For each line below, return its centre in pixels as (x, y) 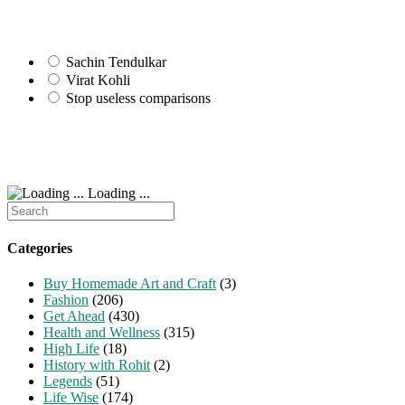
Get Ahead (74, 316)
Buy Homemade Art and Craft (130, 283)
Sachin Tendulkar (116, 62)
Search (26, 209)
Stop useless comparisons (138, 99)
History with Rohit (97, 364)
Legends (68, 381)
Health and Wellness (102, 332)
